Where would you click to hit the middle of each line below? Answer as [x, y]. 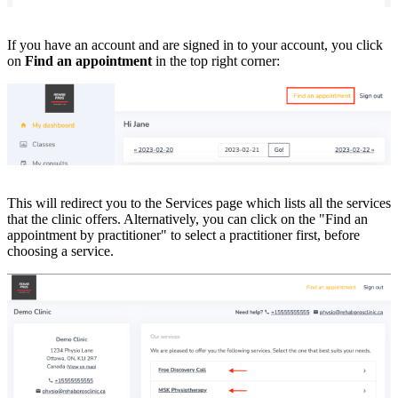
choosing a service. [60, 251]
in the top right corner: [216, 61]
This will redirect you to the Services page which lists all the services [199, 203]
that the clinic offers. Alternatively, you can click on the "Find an [187, 219]
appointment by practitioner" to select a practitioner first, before [183, 235]
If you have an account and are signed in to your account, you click [195, 45]
